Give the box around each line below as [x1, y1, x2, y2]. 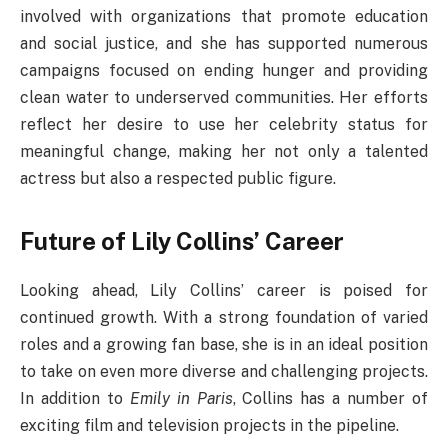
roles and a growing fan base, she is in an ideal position [20, 335, 428, 355]
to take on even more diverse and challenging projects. [20, 362, 428, 382]
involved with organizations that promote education [20, 7, 428, 27]
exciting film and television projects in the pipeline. [20, 416, 399, 436]
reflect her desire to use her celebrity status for [20, 115, 428, 135]
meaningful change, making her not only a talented [20, 142, 428, 162]
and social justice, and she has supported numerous [20, 34, 428, 54]
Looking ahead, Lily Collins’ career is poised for [20, 281, 428, 301]
